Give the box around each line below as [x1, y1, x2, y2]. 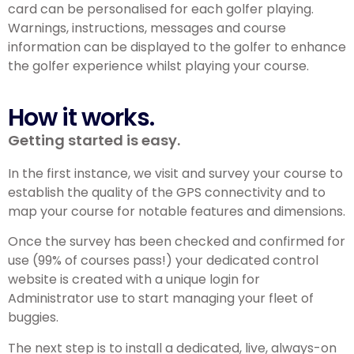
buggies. [8, 308, 58, 327]
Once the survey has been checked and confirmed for [8, 232, 345, 251]
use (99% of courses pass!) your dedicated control [8, 251, 318, 270]
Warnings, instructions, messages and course [8, 19, 286, 38]
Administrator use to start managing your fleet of [8, 289, 314, 308]
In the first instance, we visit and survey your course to [8, 164, 343, 183]
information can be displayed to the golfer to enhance [8, 38, 346, 57]
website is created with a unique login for [8, 270, 260, 289]
